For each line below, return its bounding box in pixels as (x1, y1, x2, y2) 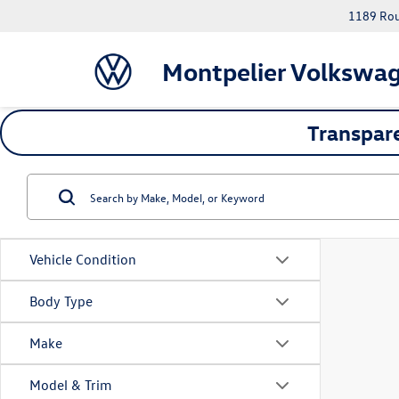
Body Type (29, 292, 93, 310)
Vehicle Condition (29, 250, 136, 268)
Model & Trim (29, 376, 112, 394)
